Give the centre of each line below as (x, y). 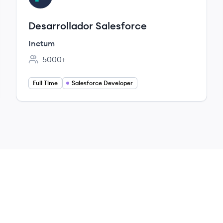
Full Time (45, 83)
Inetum (42, 43)
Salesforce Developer (102, 83)
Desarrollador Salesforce (88, 26)
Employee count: (59, 64)
